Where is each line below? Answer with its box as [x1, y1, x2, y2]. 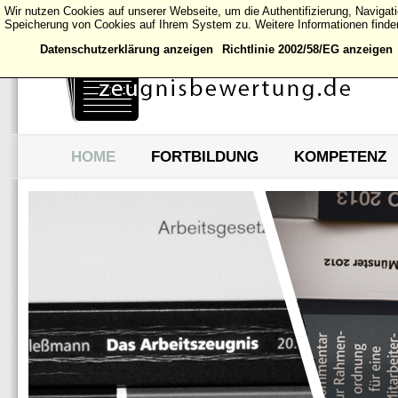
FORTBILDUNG [151, 148, 259, 165]
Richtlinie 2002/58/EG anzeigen [222, 43, 393, 56]
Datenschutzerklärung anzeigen [40, 43, 213, 56]
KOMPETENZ [294, 148, 386, 165]
